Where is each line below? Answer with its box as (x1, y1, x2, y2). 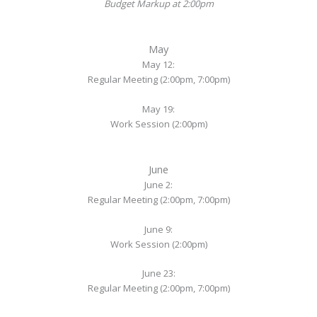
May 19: (142, 102, 175, 115)
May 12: (142, 58, 175, 71)
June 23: (142, 267, 175, 280)
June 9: (144, 222, 173, 236)
